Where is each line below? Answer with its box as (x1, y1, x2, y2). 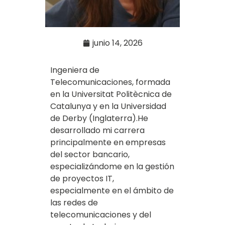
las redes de (50, 196, 98, 208)
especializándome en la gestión (50, 160, 174, 172)
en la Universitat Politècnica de (50, 88, 172, 100)
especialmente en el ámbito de (50, 184, 174, 196)
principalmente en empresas (50, 136, 166, 148)
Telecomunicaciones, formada (50, 76, 170, 88)
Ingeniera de (50, 64, 99, 76)
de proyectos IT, (50, 172, 114, 184)
